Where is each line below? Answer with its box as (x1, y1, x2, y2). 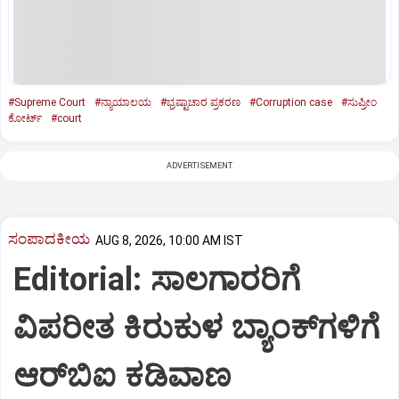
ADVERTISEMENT (166, 160, 233, 170)
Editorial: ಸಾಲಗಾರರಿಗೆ (13, 261, 301, 299)
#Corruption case (249, 95, 332, 109)
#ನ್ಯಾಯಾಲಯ (94, 95, 151, 109)
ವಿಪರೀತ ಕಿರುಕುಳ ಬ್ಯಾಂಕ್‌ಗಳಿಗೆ (13, 309, 380, 347)
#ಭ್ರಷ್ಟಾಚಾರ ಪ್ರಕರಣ (160, 95, 240, 109)
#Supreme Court (8, 95, 85, 109)
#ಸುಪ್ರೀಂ (341, 95, 377, 109)
